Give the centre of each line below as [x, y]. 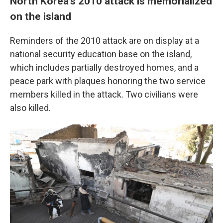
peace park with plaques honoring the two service [108, 81]
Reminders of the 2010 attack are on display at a [105, 40]
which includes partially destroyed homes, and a [104, 67]
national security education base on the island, [101, 54]
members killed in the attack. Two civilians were [104, 94]
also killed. [30, 108]
